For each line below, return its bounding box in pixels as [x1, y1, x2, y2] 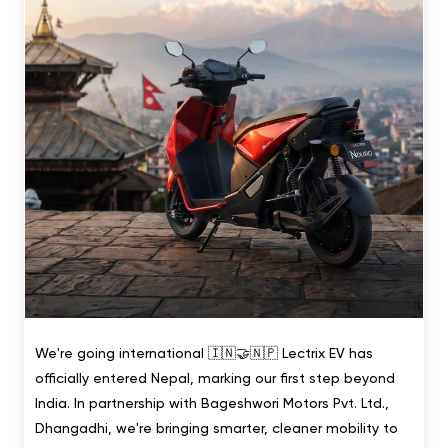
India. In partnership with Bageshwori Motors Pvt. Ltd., [35, 394, 389, 411]
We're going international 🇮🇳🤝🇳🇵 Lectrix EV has [35, 344, 373, 361]
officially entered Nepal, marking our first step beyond [35, 369, 395, 386]
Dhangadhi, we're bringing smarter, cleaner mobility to [35, 419, 398, 436]
